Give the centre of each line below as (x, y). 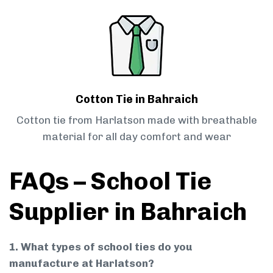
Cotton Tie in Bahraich (136, 100)
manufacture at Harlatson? (82, 264)
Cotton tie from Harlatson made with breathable (136, 120)
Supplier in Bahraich (128, 212)
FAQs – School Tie (110, 181)
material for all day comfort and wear (136, 137)
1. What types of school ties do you (101, 247)
